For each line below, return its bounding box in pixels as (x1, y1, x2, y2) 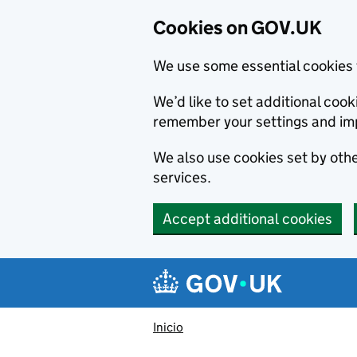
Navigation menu (156, 259, 307, 282)
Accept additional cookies (163, 210, 332, 228)
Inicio (153, 320, 183, 335)
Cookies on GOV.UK (153, 16, 322, 39)
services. (153, 168, 211, 186)
